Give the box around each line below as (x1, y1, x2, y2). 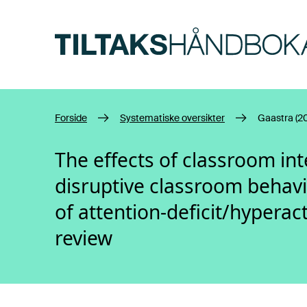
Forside (55, 112, 87, 124)
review (55, 225, 112, 251)
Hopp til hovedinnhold (54, 11, 164, 25)
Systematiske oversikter (120, 112, 225, 124)
